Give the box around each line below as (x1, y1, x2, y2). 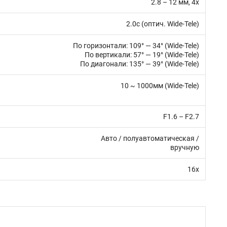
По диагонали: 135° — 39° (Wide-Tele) (80, 60, 199, 68)
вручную (170, 143, 199, 152)
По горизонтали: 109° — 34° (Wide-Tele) (73, 42, 199, 50)
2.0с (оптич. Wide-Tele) (126, 20, 199, 28)
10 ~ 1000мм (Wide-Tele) (121, 82, 199, 90)
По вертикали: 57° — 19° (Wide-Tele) (85, 51, 199, 59)
